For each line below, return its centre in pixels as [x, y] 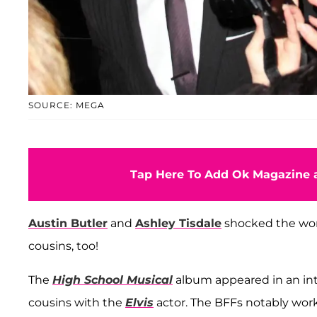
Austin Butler [68, 224]
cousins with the [77, 303]
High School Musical [113, 280]
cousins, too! [63, 246]
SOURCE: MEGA [67, 105]
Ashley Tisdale [178, 224]
